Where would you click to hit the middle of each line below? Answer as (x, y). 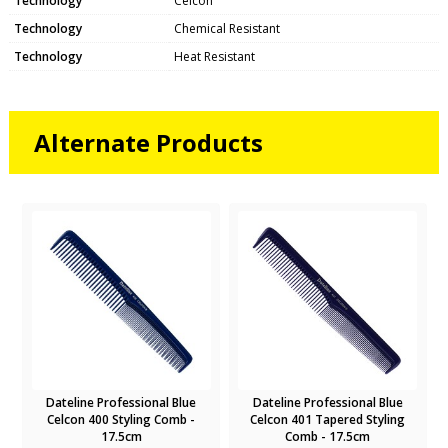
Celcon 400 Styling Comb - (121, 419)
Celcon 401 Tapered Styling (328, 419)
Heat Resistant (214, 56)
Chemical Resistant (226, 28)
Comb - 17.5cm (328, 436)
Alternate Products (148, 142)
